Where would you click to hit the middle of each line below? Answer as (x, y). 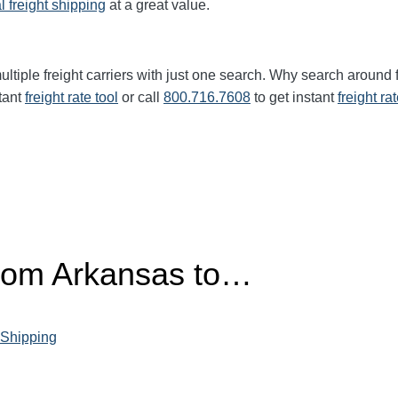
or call (141, 97)
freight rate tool (72, 97)
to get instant (294, 97)
